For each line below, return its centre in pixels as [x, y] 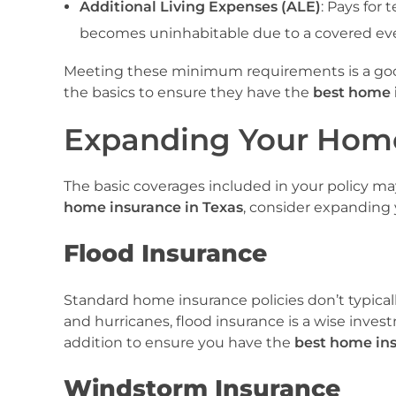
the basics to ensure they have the [188, 92]
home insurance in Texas [153, 208]
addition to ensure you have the [179, 342]
